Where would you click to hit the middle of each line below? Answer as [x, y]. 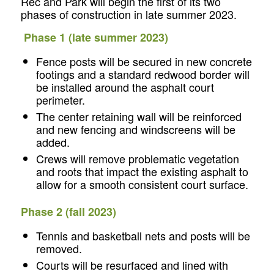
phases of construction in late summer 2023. [128, 14]
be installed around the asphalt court [125, 87]
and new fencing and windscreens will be [135, 129]
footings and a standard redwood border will [143, 74]
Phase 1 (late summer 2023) [96, 37]
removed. [59, 249]
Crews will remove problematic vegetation [137, 158]
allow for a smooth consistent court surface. [142, 184]
